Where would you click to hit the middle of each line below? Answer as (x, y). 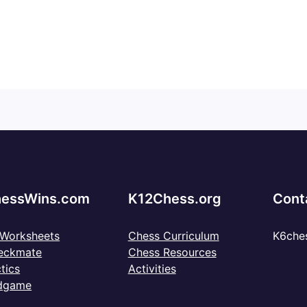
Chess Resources (172, 253)
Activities (152, 269)
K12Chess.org (174, 199)
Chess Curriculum (173, 236)
